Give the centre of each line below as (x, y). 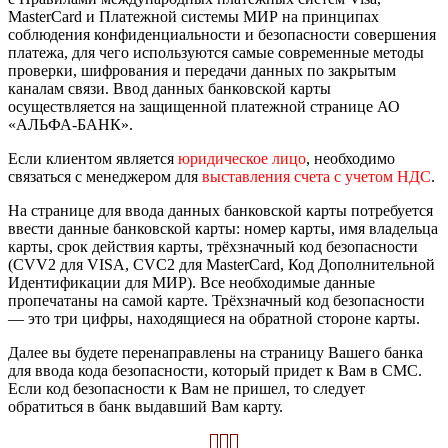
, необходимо (350, 158)
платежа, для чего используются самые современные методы (216, 52)
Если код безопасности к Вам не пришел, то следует (186, 388)
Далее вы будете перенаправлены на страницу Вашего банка (215, 352)
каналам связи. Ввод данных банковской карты (169, 88)
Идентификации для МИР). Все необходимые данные (191, 282)
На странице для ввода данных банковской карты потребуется (220, 210)
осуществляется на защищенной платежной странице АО (204, 106)
